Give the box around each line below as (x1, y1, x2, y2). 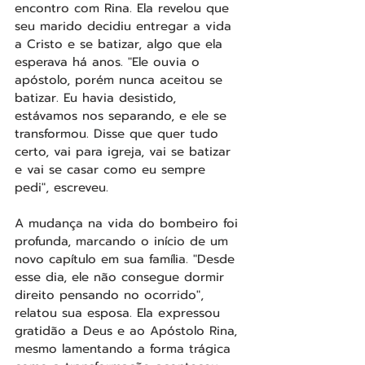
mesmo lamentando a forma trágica (15, 339, 235, 358)
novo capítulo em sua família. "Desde (15, 249, 240, 268)
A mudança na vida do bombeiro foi (15, 213, 243, 232)
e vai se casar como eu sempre (15, 160, 210, 178)
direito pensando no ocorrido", (15, 285, 209, 304)
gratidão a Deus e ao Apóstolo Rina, (15, 321, 242, 340)
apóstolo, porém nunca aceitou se (15, 70, 227, 89)
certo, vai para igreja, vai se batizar (15, 142, 235, 161)
